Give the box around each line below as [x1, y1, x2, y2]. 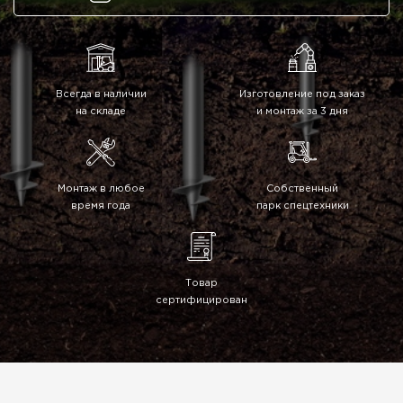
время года [71, 201, 130, 211]
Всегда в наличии [55, 90, 147, 100]
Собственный [266, 184, 338, 194]
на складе [76, 107, 126, 117]
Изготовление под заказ [239, 90, 365, 100]
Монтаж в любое [57, 184, 145, 194]
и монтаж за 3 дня [256, 107, 348, 117]
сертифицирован [156, 296, 247, 306]
